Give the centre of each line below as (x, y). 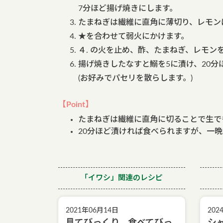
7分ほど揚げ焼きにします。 (128, 8)
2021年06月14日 (92, 211)
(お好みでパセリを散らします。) (135, 78)
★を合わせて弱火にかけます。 (133, 36)
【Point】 (76, 105)
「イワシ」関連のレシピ (122, 178)
